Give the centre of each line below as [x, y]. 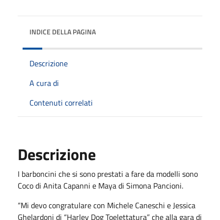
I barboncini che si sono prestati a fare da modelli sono [108, 174]
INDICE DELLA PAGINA [63, 31]
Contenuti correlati [61, 102]
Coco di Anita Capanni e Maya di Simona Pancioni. [100, 185]
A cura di [44, 83]
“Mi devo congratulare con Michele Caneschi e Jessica [107, 205]
